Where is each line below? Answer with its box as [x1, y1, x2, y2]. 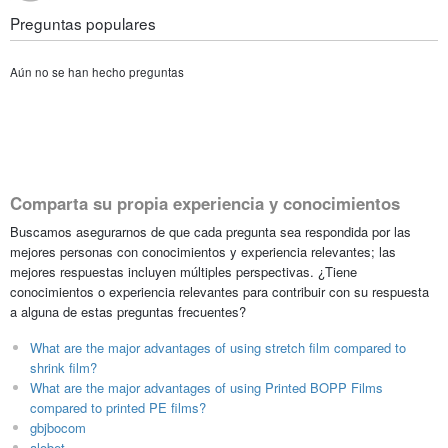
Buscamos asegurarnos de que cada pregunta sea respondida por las [9, 221, 411, 241]
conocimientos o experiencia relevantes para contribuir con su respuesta [9, 281, 429, 301]
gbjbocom [29, 417, 86, 437]
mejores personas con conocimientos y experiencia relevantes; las [9, 241, 396, 261]
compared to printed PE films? [29, 397, 206, 417]
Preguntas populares [9, 11, 156, 34]
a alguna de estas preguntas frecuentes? [9, 301, 246, 321]
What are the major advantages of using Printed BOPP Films [29, 377, 383, 397]
